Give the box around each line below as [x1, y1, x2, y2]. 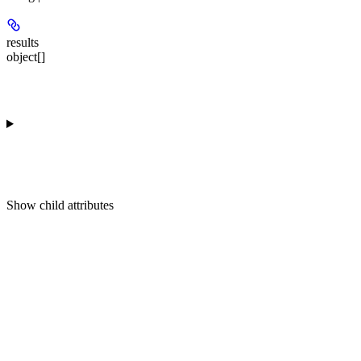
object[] [6, 50, 45, 64]
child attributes [39, 198, 114, 213]
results [6, 35, 39, 50]
